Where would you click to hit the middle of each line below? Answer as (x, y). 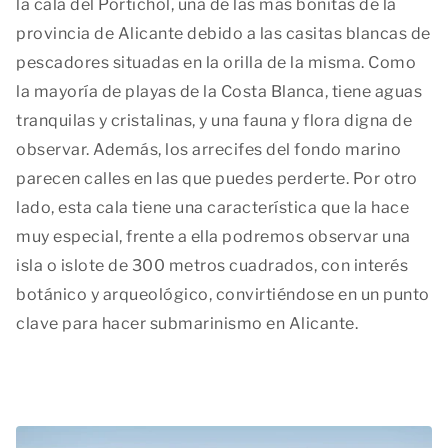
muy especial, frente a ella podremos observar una (213, 237)
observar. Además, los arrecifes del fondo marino (208, 150)
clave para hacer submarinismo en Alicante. (187, 324)
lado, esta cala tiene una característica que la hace (212, 208)
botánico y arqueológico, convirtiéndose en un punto (223, 295)
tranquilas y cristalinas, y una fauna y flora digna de (214, 121)
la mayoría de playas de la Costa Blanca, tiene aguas (219, 92)
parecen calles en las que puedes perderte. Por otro (217, 179)
